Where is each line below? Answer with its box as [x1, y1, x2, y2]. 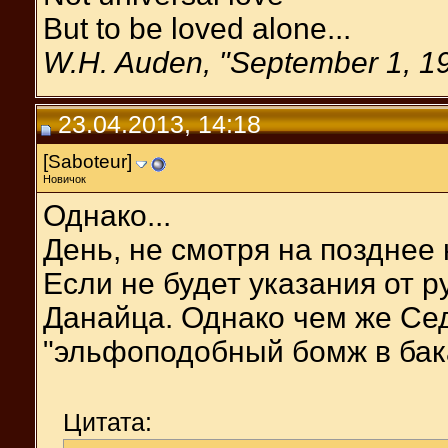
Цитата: [63, 407, 152, 436]
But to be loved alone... [43, 11, 351, 45]
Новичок [43, 172, 86, 185]
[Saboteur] [43, 150, 132, 172]
